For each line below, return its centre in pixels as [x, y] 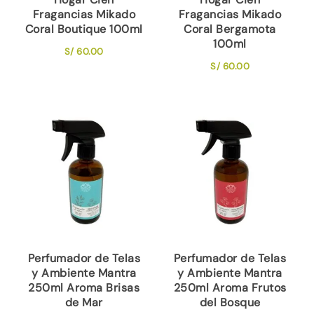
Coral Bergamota [230, 29]
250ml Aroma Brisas [84, 287]
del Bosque [230, 302]
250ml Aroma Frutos [230, 287]
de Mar [84, 302]
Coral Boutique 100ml [84, 29]
